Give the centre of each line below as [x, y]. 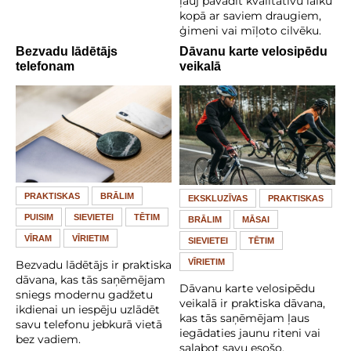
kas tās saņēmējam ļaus [244, 318]
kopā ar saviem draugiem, [250, 16]
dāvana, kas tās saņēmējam [90, 280]
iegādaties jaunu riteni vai [250, 333]
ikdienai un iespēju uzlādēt [88, 310]
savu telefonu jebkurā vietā [89, 325]
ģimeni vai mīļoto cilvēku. [250, 31]
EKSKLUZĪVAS [218, 199]
